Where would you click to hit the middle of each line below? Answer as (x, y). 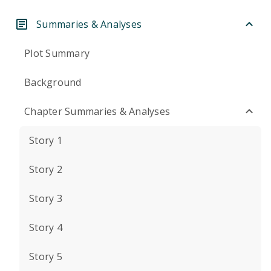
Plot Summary (57, 53)
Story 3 (46, 198)
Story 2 (46, 169)
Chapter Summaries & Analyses (97, 111)
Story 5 (46, 256)
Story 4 (46, 227)
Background (53, 82)
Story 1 (46, 140)
